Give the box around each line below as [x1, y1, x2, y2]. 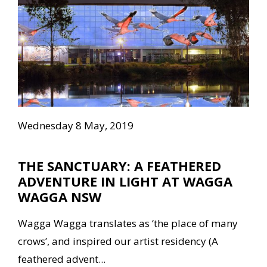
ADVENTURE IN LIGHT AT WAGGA [18, 172, 232, 191]
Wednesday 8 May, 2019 [18, 119, 133, 133]
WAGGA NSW [18, 188, 101, 206]
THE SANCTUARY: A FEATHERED [18, 157, 221, 175]
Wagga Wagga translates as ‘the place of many [18, 216, 238, 231]
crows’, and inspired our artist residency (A [18, 234, 218, 249]
